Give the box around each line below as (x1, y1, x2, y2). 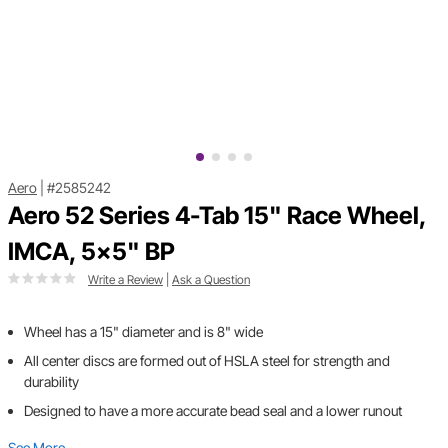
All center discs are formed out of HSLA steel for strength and (24, 352, 390, 370)
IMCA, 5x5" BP (8, 237, 175, 267)
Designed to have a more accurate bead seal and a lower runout (24, 402, 402, 420)
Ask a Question (172, 272, 250, 288)
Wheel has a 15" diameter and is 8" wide (24, 323, 263, 341)
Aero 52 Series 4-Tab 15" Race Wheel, (8, 201, 426, 231)
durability (24, 373, 79, 391)
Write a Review (88, 272, 163, 288)
